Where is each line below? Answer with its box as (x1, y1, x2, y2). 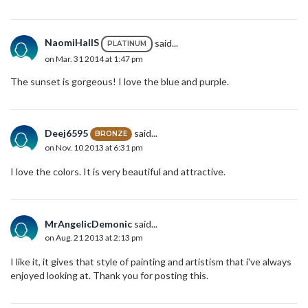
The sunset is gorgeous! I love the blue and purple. (10, 75, 229, 87)
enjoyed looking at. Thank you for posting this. (10, 269, 208, 281)
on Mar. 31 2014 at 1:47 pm (45, 53, 143, 64)
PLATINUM (107, 38, 146, 48)
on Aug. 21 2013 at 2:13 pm (45, 232, 143, 243)
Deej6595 (45, 126, 88, 139)
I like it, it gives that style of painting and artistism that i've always (10, 255, 291, 267)
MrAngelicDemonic (45, 217, 132, 230)
